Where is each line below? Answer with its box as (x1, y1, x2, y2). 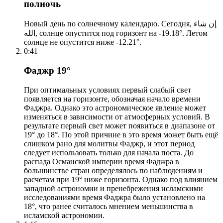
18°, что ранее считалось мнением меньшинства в (24, 202, 193, 211)
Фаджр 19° (24, 65, 71, 76)
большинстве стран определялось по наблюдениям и (24, 166, 203, 175)
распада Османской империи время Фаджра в (24, 157, 179, 166)
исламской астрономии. (24, 211, 105, 220)
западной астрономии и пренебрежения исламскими (24, 184, 203, 193)
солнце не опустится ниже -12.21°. (24, 38, 141, 47)
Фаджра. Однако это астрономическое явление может (24, 103, 206, 112)
